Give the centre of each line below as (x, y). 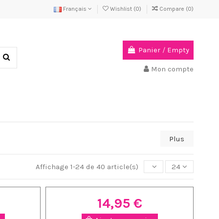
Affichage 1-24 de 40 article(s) (88, 167)
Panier (149, 50)
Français (75, 9)
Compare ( (174, 9)
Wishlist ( (122, 9)
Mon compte (172, 69)
